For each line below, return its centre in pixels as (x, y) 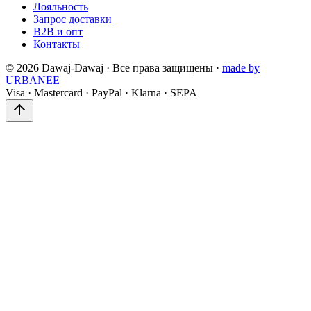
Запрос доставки (73, 19)
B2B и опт (58, 32)
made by (241, 68)
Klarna (146, 93)
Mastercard (58, 93)
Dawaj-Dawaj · (74, 68)
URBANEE (33, 81)
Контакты (57, 44)
